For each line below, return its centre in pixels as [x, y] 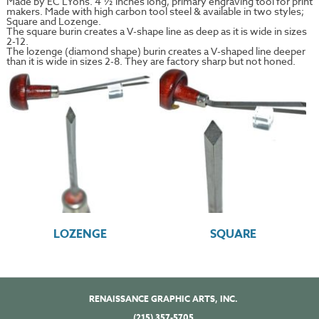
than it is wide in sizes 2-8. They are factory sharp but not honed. [151, 61]
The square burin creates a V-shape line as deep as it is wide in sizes [156, 31]
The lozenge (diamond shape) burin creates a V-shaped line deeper [156, 51]
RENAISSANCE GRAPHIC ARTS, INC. [163, 299]
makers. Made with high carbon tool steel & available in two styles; [155, 11]
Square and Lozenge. [53, 21]
